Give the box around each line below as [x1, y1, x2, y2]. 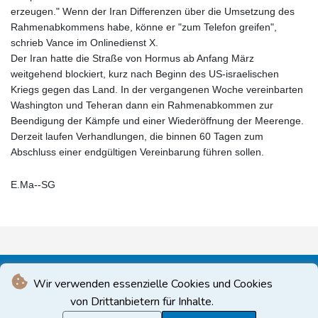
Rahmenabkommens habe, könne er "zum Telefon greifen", [11, 21, 277, 33]
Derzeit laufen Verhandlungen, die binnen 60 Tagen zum [11, 131, 263, 143]
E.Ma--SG [11, 179, 55, 191]
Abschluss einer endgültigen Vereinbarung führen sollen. [11, 146, 264, 158]
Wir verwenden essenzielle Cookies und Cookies [30, 276, 273, 292]
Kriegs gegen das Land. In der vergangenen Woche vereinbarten [11, 84, 303, 96]
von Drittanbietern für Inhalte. [70, 294, 214, 309]
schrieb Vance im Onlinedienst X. [11, 37, 158, 49]
